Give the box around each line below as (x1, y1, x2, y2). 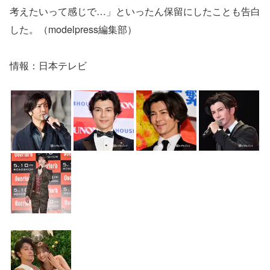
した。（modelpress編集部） (10, 22, 137, 36)
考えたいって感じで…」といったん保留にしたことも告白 (10, 4, 260, 18)
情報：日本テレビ (10, 58, 87, 72)
